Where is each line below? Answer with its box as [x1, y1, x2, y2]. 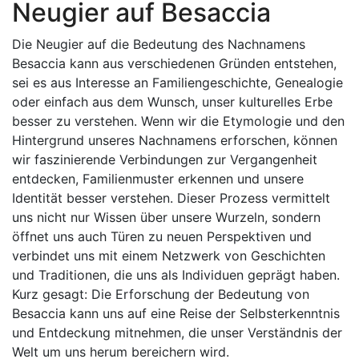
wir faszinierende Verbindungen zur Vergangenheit [12, 151, 317, 167]
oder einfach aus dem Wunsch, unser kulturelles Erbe [12, 94, 333, 110]
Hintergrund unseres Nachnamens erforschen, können [12, 132, 337, 148]
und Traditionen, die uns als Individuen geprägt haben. [12, 267, 340, 283]
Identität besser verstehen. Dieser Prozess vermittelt [12, 190, 330, 206]
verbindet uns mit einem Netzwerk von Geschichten [12, 248, 325, 264]
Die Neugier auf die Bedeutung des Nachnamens [12, 36, 305, 52]
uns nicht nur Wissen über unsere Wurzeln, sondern [12, 209, 321, 225]
